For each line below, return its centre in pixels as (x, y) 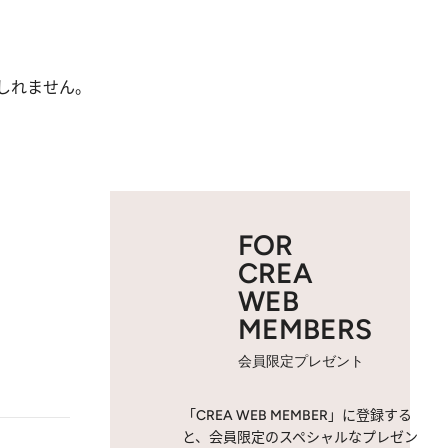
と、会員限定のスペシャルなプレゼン (300, 437)
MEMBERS (305, 329)
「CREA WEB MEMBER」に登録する (297, 415)
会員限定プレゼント (301, 361)
